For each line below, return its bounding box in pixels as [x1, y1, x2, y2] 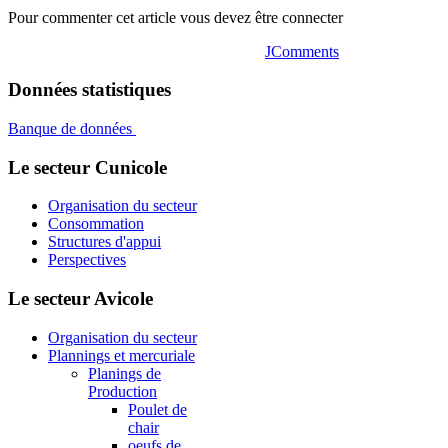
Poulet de [128, 400, 187, 418]
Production [88, 382, 157, 400]
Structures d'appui [48, 233, 161, 251]
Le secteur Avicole [8, 288, 153, 310]
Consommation [48, 215, 144, 233]
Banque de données [8, 119, 136, 137]
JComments [265, 42, 339, 60]
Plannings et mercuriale [48, 346, 195, 364]
